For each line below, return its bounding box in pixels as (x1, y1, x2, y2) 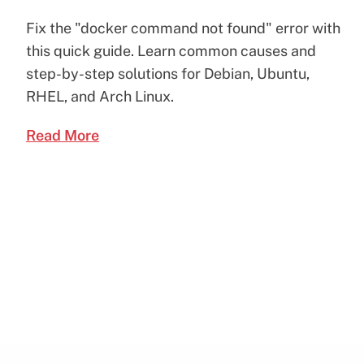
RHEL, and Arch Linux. (26, 87, 174, 105)
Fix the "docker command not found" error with (26, 19, 340, 37)
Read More (26, 126, 99, 144)
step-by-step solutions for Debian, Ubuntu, (26, 64, 310, 82)
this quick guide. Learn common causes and (26, 41, 316, 59)
